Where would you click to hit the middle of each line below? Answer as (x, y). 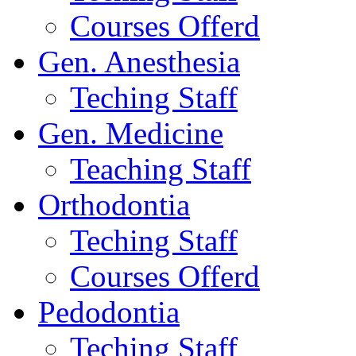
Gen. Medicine (131, 133)
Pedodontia (109, 312)
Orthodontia (114, 205)
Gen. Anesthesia (139, 62)
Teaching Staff (161, 169)
